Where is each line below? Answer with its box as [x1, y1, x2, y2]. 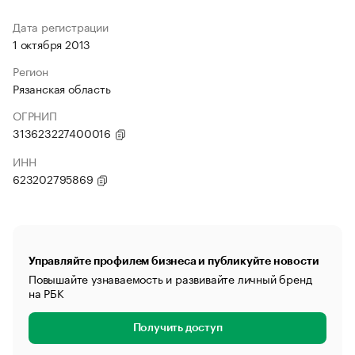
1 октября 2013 [13, 35, 91, 52]
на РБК [29, 284, 64, 301]
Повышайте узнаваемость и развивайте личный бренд [29, 269, 312, 287]
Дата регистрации [13, 17, 109, 35]
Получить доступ [132, 323, 223, 334]
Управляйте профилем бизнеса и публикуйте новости [29, 255, 319, 266]
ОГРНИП [13, 106, 57, 124]
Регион [13, 62, 48, 79]
